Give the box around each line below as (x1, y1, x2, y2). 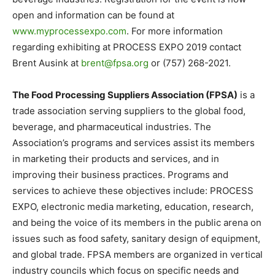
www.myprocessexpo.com (12, 25, 126, 37)
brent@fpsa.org (81, 56, 149, 69)
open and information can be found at (12, 9, 174, 21)
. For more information (126, 25, 223, 37)
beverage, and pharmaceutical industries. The (12, 120, 211, 133)
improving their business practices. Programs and (12, 168, 228, 180)
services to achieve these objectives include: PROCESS (12, 184, 254, 196)
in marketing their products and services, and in (12, 152, 219, 165)
